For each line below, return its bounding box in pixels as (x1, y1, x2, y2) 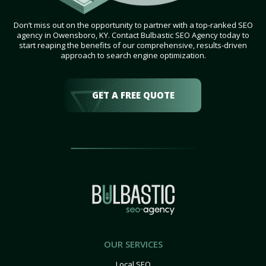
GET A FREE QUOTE (91, 89, 175, 102)
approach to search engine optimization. (60, 50, 206, 61)
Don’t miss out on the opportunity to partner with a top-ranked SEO (13, 20, 253, 31)
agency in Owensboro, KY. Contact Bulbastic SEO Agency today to (17, 30, 249, 41)
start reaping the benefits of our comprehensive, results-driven (19, 40, 247, 51)
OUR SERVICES (103, 238, 163, 251)
